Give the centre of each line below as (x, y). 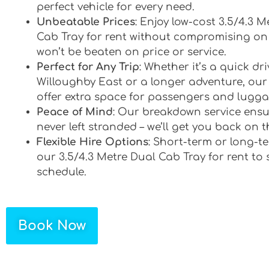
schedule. (62, 172)
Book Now (52, 225)
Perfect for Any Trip (88, 67)
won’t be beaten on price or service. (131, 52)
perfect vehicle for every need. (116, 7)
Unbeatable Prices (86, 22)
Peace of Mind (75, 112)
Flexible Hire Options (92, 142)
